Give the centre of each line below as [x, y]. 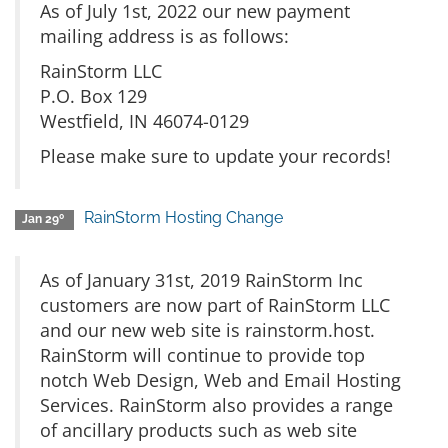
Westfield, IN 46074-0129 [144, 121]
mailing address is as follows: [164, 36]
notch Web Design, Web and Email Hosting [220, 380]
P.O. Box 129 [93, 96]
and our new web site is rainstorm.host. [207, 330]
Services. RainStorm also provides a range [216, 405]
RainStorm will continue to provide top [202, 355]
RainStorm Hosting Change [184, 217]
